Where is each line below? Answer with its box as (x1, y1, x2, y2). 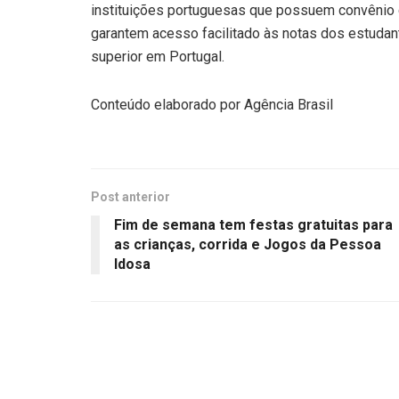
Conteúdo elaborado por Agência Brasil (91, 96, 333, 114)
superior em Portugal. (91, 48, 224, 66)
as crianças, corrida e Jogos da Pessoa (114, 236, 381, 254)
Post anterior (91, 190, 170, 205)
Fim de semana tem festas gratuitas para (114, 216, 393, 234)
